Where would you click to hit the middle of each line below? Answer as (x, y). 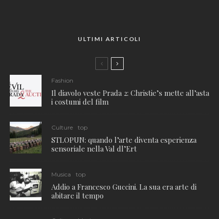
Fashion (62, 80)
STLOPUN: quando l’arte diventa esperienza (124, 140)
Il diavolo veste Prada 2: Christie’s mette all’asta (130, 93)
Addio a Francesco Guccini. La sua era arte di (124, 186)
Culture (62, 127)
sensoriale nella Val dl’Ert (94, 148)
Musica (61, 174)
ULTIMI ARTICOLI (109, 39)
